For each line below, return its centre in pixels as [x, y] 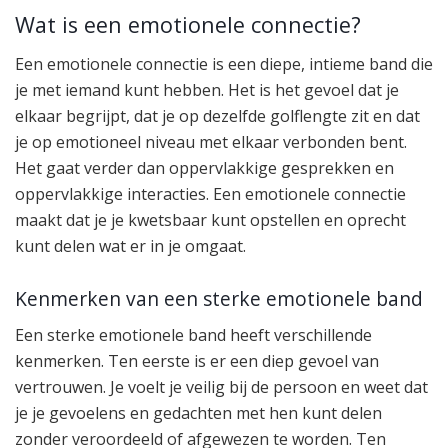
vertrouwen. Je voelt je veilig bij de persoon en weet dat [221, 387]
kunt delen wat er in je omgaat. [130, 246]
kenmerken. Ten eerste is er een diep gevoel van [197, 361]
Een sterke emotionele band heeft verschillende [193, 335]
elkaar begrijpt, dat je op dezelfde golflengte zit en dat [217, 116]
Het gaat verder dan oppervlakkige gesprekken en [204, 168]
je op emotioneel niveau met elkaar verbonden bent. [211, 142]
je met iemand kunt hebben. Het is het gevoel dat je [207, 90]
